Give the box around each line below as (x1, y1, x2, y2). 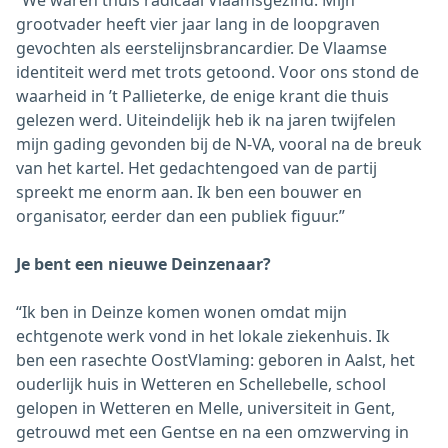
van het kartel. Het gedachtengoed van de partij (16, 157, 377, 180)
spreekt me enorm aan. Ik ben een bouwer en (16, 181, 362, 204)
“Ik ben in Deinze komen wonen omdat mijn (16, 301, 347, 324)
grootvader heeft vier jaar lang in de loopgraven (16, 13, 380, 36)
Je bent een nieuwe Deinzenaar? (16, 253, 271, 276)
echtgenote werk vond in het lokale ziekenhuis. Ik (16, 325, 390, 348)
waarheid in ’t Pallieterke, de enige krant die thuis (16, 85, 389, 108)
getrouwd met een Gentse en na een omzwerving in (16, 421, 409, 444)
